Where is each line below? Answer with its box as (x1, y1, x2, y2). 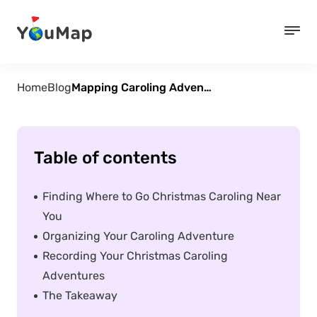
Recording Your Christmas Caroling (42, 249, 228, 263)
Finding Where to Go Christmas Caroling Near (42, 190, 281, 203)
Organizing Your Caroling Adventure (42, 229, 234, 243)
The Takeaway (42, 289, 117, 302)
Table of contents (34, 148, 177, 168)
